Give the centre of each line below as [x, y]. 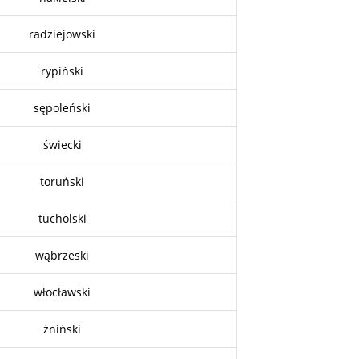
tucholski [62, 218]
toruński [63, 181]
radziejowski [63, 34]
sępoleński [63, 107]
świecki [62, 144]
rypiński [63, 71]
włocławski [63, 292]
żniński [63, 329]
